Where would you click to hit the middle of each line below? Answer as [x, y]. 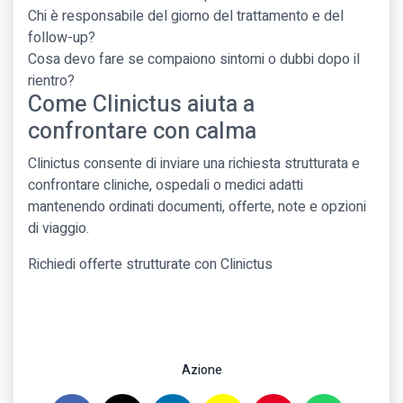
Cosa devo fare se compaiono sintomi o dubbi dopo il [194, 59]
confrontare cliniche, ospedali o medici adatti [166, 185]
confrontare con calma [142, 131]
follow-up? [62, 37]
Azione [201, 370]
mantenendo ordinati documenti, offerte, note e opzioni [197, 206]
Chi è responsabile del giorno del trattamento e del [186, 16]
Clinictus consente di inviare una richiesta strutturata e [194, 163]
